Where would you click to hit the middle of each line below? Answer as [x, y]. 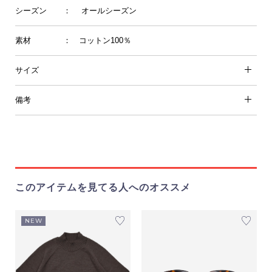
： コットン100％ [97, 40]
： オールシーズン [100, 11]
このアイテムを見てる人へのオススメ [103, 187]
